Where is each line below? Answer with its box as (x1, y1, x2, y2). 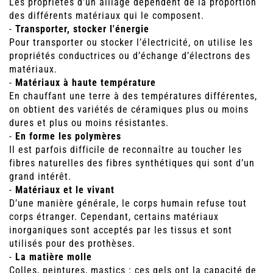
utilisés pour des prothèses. (9, 238, 135, 250)
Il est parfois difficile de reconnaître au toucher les (9, 144, 242, 156)
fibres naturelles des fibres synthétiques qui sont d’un (9, 157, 255, 169)
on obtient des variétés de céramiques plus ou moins (9, 104, 249, 116)
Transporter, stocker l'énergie (15, 23, 149, 35)
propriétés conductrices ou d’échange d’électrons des (9, 50, 250, 62)
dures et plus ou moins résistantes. (9, 117, 169, 129)
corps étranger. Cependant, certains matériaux (9, 211, 219, 223)
